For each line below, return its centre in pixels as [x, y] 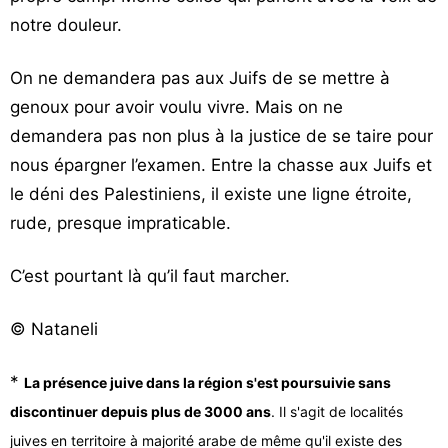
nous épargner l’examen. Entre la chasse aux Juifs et [221, 165]
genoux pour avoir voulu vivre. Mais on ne [176, 107]
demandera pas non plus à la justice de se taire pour [221, 136]
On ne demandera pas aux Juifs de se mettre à [200, 78]
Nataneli [62, 329]
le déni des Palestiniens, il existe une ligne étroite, [211, 194]
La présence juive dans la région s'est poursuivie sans [207, 382]
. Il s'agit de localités [337, 411]
